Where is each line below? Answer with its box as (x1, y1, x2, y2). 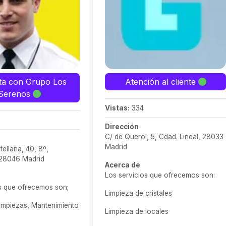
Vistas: (105, 104, 130, 112)
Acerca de (105, 161, 140, 169)
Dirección (105, 123, 139, 131)
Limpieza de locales (105, 207, 168, 215)
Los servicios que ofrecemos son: (105, 171, 219, 179)
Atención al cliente (125, 77, 198, 87)
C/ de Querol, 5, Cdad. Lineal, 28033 (105, 133, 223, 141)
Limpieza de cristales (105, 189, 172, 197)
